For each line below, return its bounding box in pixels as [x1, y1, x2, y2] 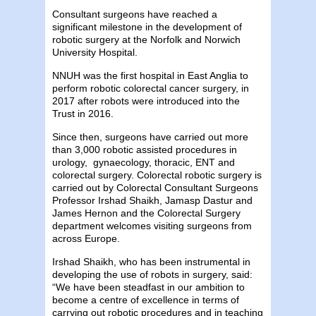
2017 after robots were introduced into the [52, 95, 240, 107]
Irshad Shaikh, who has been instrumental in [52, 255, 250, 267]
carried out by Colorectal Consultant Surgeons [52, 181, 258, 193]
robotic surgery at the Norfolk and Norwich [52, 33, 241, 45]
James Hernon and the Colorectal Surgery [52, 207, 241, 219]
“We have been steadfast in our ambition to [52, 281, 245, 293]
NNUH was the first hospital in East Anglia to [52, 69, 248, 81]
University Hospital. [52, 46, 138, 58]
